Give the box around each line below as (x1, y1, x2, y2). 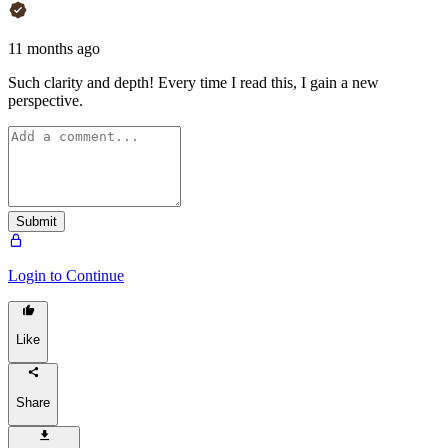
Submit (16, 213, 57, 229)
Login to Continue (8, 266, 124, 284)
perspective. (8, 91, 83, 109)
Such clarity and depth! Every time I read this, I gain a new (8, 73, 379, 91)
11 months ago (8, 39, 100, 57)
